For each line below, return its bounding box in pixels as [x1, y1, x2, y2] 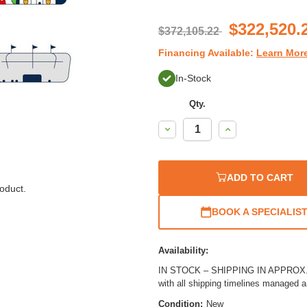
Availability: [158, 245, 208, 256]
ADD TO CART [226, 171, 293, 183]
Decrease [162, 122, 204, 134]
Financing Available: [158, 47, 256, 58]
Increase [222, 122, 260, 134]
